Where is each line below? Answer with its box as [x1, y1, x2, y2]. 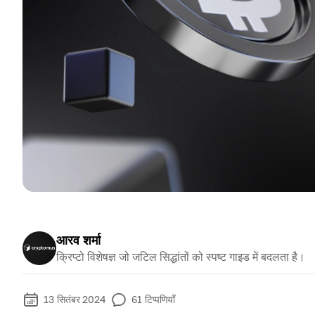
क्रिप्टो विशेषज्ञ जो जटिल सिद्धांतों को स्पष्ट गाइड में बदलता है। [56, 250, 305, 264]
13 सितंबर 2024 [44, 293, 107, 305]
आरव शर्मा [56, 232, 101, 247]
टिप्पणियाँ [144, 293, 176, 305]
